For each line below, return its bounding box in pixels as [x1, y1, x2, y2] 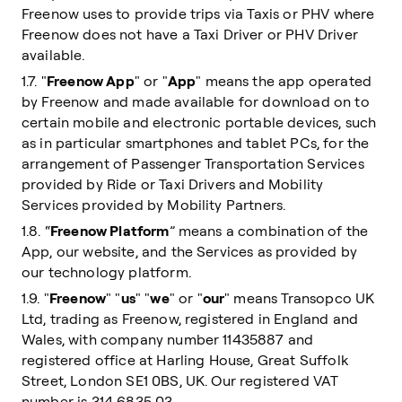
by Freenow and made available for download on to [22, 92, 370, 110]
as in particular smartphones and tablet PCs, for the [22, 134, 370, 152]
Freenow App [46, 72, 135, 90]
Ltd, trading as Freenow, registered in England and [22, 310, 359, 328]
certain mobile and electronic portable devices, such [22, 113, 377, 131]
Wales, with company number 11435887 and [22, 330, 314, 348]
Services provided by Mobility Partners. [22, 196, 290, 214]
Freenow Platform [49, 222, 170, 240]
